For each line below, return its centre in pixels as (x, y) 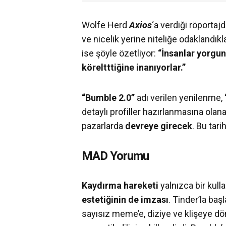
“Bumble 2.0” (108, 98)
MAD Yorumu (116, 156)
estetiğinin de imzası (125, 200)
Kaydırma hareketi (121, 186)
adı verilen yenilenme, (180, 98)
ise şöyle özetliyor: (120, 53)
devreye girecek (159, 126)
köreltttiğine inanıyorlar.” (134, 68)
